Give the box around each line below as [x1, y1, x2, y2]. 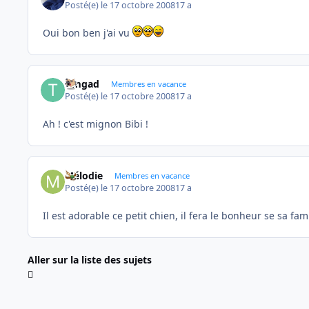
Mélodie [65, 168, 103, 182]
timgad [65, 77, 100, 90]
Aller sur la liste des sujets [28, 252, 152, 266]
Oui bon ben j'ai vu [43, 26, 132, 39]
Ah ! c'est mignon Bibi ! [43, 117, 148, 131]
